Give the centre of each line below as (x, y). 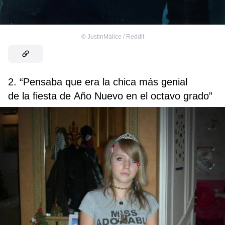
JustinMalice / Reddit (116, 37)
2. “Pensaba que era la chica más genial (98, 82)
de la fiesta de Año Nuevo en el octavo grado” (110, 96)
